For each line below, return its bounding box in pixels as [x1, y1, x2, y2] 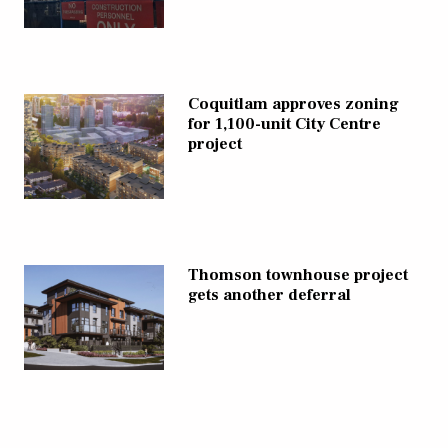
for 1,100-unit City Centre [188, 113, 381, 134]
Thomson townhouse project [188, 264, 408, 285]
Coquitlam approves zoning [188, 93, 399, 114]
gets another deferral [188, 284, 351, 305]
